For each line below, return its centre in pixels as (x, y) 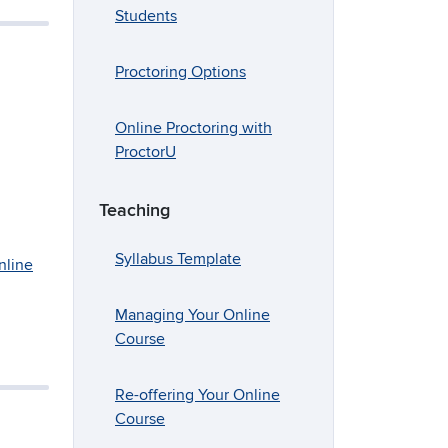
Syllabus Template (178, 259)
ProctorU (145, 152)
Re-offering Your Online (197, 395)
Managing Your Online (192, 315)
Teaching (134, 211)
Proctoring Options (180, 72)
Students (146, 16)
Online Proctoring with (193, 128)
